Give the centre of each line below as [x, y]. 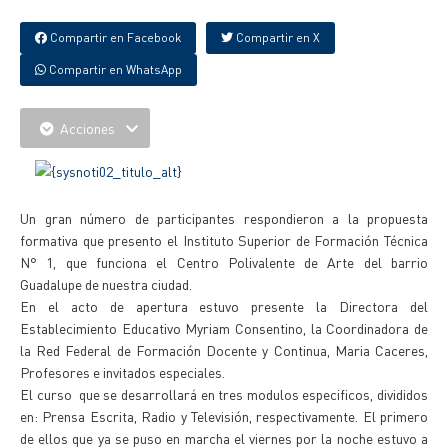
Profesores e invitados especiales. [122, 372]
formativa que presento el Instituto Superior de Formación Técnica [224, 240]
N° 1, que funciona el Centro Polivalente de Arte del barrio [224, 262]
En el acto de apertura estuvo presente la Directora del [224, 306]
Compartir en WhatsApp [114, 69]
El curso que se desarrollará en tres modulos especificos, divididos [224, 394]
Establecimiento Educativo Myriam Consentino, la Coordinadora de [224, 328]
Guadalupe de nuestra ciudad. [106, 284]
